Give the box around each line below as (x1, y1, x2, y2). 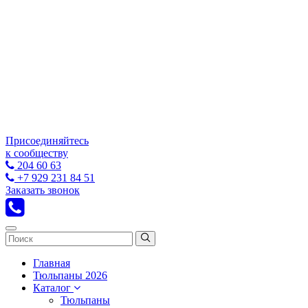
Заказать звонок (5, 184, 80, 196)
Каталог (33, 282, 74, 294)
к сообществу (5, 147, 68, 159)
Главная (33, 257, 70, 269)
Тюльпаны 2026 (33, 269, 107, 281)
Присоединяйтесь (5, 135, 89, 146)
